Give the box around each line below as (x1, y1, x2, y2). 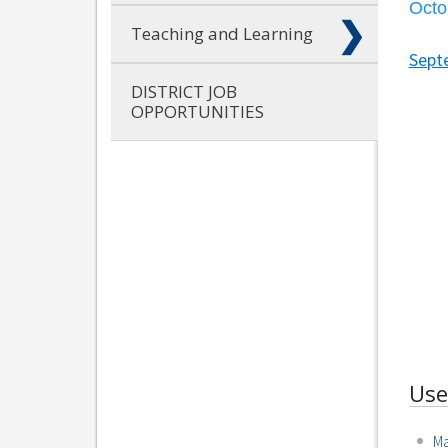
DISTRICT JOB (131, 79, 237, 103)
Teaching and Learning (131, 21, 313, 45)
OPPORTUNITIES (131, 99, 264, 123)
